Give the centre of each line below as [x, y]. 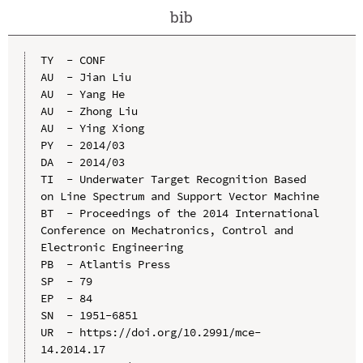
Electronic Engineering [111, 247]
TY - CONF [73, 60]
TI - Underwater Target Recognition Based [173, 179]
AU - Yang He [82, 94]
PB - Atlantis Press [105, 264]
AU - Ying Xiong [92, 128]
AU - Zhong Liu [89, 111]
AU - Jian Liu [85, 77]
